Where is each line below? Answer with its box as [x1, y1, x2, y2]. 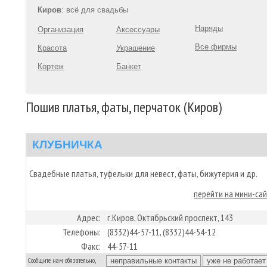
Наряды [195, 24, 223, 33]
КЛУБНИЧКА [32, 138, 103, 151]
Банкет [116, 62, 141, 71]
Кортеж [38, 62, 64, 71]
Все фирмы [195, 42, 237, 51]
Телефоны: [63, 226, 101, 238]
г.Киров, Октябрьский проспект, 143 [107, 212, 233, 223]
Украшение [116, 44, 155, 52]
